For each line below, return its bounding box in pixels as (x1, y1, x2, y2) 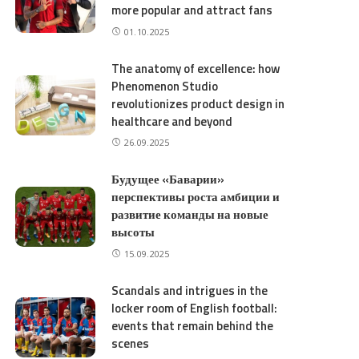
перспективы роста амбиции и (111, 188, 280, 207)
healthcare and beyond (111, 111, 233, 131)
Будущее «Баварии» (111, 170, 225, 189)
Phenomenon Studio (111, 76, 219, 95)
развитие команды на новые (111, 205, 269, 224)
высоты (111, 223, 155, 242)
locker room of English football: (111, 298, 278, 317)
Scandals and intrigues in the (111, 280, 268, 300)
